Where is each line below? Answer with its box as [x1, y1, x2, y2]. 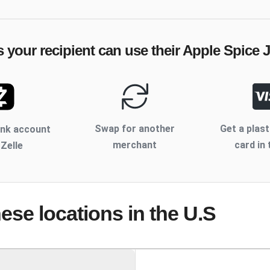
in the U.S [123, 202, 216, 225]
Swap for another [95, 123, 175, 135]
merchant [113, 139, 157, 151]
